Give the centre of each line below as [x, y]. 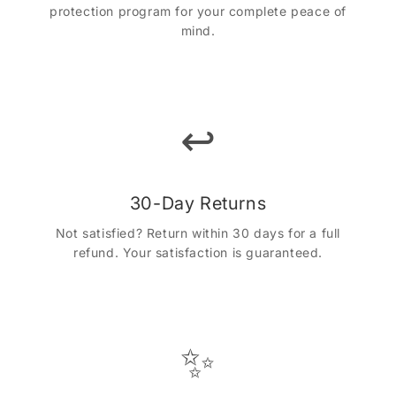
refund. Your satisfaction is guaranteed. [198, 252]
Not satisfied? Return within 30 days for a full [198, 233]
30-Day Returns [198, 203]
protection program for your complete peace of [198, 11]
